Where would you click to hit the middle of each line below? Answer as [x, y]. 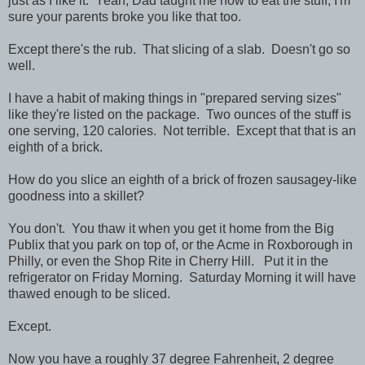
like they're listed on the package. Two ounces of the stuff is [180, 114]
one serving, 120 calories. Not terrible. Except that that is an [182, 130]
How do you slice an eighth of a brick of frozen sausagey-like [182, 179]
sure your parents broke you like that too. [125, 16]
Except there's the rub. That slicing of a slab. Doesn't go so [179, 49]
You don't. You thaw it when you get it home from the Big [171, 228]
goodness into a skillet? [78, 196]
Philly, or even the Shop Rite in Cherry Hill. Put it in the [168, 261]
